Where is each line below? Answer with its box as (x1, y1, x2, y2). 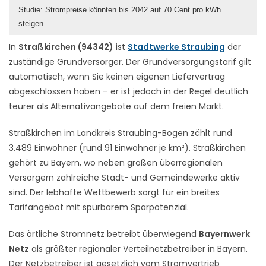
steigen (18, 18, 43, 28)
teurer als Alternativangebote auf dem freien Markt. (9, 100, 224, 112)
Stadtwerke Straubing (128, 40, 225, 53)
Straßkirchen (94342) (18, 40, 113, 53)
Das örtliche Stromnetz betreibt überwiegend (9, 227, 199, 240)
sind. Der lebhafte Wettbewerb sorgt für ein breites (9, 186, 220, 198)
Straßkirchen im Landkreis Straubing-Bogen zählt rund (9, 126, 232, 139)
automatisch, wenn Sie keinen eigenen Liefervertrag (9, 70, 225, 83)
